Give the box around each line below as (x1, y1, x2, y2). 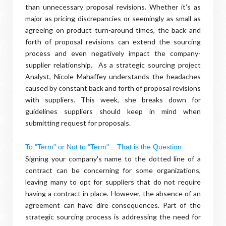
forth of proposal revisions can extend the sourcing (25, 37, 201, 46)
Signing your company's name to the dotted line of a (25, 154, 201, 163)
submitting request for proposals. (25, 119, 131, 127)
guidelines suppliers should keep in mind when (25, 107, 201, 116)
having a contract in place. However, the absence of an (25, 189, 201, 198)
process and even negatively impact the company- (25, 49, 201, 58)
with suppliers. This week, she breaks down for (25, 95, 201, 104)
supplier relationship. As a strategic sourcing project (25, 61, 201, 69)
